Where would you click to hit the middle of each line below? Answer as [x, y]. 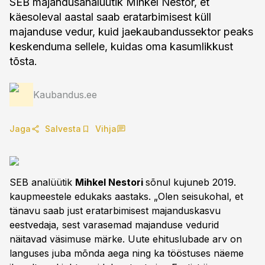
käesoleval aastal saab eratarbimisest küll [110, 17]
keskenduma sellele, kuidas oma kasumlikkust [121, 46]
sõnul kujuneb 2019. [191, 182]
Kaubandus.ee [65, 95]
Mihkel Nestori [110, 182]
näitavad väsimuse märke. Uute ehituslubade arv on [126, 239]
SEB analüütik [42, 182]
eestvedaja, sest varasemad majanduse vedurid [114, 225]
